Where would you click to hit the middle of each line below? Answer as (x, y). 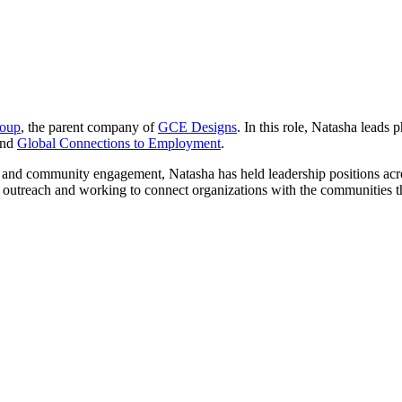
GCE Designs (197, 127)
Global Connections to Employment (119, 143)
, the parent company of (89, 127)
